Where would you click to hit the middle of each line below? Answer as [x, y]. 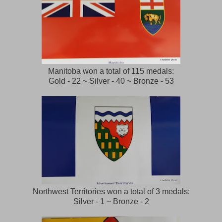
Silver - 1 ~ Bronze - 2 [111, 201]
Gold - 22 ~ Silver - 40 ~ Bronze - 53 [111, 81]
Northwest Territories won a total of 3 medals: [111, 191]
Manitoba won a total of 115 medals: [111, 71]
